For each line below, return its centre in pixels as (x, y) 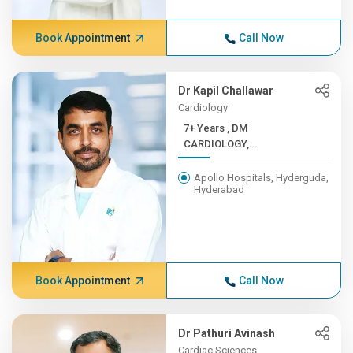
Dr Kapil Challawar (226, 91)
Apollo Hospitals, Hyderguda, (262, 178)
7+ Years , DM (206, 128)
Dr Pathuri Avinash (227, 333)
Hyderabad (219, 190)
